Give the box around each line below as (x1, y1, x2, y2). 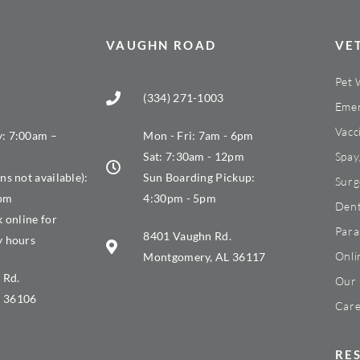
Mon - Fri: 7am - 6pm (143, 129, 254, 143)
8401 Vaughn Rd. (143, 229, 231, 243)
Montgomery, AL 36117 (143, 250, 266, 264)
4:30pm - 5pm (143, 191, 217, 206)
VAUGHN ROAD (105, 38, 217, 53)
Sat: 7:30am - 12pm (143, 149, 244, 164)
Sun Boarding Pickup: (143, 170, 256, 185)
